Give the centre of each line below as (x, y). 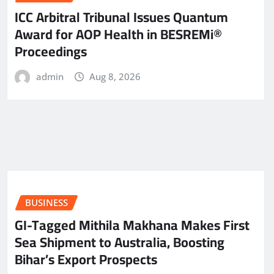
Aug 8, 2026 (115, 76)
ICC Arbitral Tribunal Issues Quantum (121, 17)
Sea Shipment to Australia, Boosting (120, 242)
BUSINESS (46, 203)
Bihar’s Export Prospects (86, 259)
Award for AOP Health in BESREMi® (118, 34)
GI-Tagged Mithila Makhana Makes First (132, 225)
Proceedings (51, 51)
